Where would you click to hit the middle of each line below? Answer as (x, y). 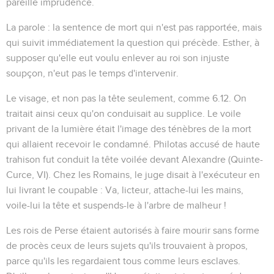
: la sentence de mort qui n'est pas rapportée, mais (154, 27)
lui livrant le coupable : (56, 190)
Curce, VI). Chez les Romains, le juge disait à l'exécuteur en (133, 175)
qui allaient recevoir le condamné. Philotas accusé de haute (133, 144)
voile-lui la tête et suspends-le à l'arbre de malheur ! (116, 205)
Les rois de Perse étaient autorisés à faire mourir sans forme (133, 230)
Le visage (26, 98)
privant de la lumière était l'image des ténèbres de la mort (129, 129)
